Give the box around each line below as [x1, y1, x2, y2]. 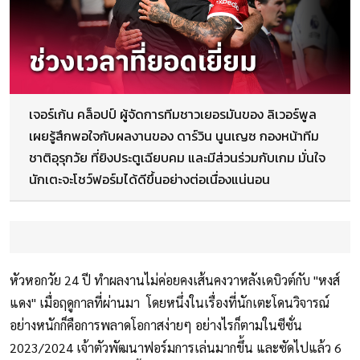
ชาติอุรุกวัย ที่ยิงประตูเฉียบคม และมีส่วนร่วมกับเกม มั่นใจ [29, 148, 325, 168]
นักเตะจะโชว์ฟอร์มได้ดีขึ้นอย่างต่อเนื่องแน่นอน [29, 170, 270, 190]
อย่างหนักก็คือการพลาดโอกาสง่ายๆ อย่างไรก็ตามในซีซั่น [10, 317, 302, 334]
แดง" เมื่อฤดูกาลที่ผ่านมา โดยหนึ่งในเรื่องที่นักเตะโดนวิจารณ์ [10, 294, 329, 312]
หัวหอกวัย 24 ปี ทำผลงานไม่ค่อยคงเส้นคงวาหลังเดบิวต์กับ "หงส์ [10, 272, 340, 289]
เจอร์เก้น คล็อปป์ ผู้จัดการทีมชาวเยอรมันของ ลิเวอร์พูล [29, 104, 317, 125]
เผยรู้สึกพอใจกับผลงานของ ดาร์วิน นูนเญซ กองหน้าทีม [29, 126, 319, 146]
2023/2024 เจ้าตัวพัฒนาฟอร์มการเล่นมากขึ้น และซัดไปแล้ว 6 [10, 339, 342, 357]
